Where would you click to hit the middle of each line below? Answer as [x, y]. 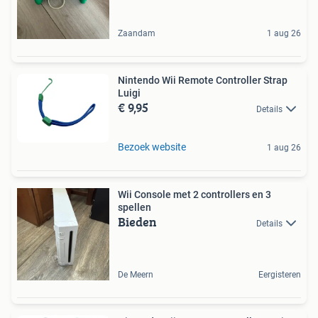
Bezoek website [152, 147]
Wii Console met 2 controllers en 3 [194, 194]
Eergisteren [280, 274]
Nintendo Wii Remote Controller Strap [203, 80]
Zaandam [137, 33]
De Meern [136, 274]
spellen [135, 207]
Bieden [137, 221]
